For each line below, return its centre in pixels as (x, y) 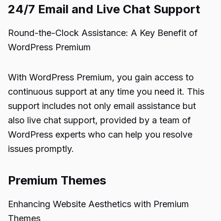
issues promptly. (41, 149)
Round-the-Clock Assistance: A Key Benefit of (103, 33)
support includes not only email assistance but (102, 106)
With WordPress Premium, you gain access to (101, 77)
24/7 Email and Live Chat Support (104, 9)
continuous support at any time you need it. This (106, 92)
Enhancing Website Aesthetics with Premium (98, 204)
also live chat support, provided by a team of (99, 120)
